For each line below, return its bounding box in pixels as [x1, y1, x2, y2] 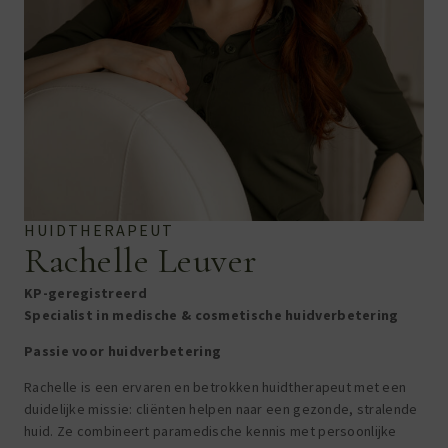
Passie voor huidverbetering [24, 341, 222, 360]
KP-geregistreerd [24, 283, 147, 302]
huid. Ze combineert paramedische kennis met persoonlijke [24, 422, 397, 441]
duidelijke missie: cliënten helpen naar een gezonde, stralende [24, 400, 418, 419]
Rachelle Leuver [24, 238, 257, 282]
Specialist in [24, 305, 113, 324]
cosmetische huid [194, 305, 316, 324]
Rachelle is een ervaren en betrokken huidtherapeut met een [24, 378, 407, 397]
